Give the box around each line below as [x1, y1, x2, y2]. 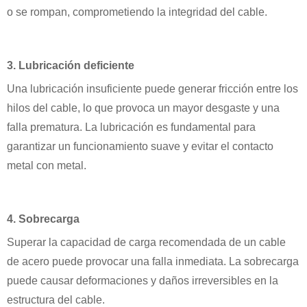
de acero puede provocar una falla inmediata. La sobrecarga [7, 255, 299, 267]
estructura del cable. [7, 293, 105, 306]
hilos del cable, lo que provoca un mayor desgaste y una [7, 101, 280, 114]
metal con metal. [7, 159, 86, 171]
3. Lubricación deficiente [7, 59, 134, 71]
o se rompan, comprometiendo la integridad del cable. [7, 5, 267, 18]
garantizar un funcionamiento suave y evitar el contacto [7, 140, 273, 152]
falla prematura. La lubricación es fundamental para [7, 121, 256, 133]
